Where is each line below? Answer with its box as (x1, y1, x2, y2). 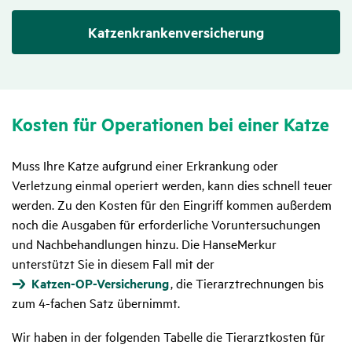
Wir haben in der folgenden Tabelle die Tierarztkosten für (12, 328, 325, 346)
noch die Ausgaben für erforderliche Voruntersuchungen (12, 215, 321, 233)
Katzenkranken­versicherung (88, 23, 264, 42)
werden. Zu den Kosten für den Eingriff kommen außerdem (12, 196, 332, 214)
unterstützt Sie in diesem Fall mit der (12, 255, 214, 273)
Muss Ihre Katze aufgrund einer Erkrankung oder (12, 156, 278, 174)
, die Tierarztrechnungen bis (170, 274, 324, 292)
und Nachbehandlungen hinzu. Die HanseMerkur (12, 235, 277, 253)
